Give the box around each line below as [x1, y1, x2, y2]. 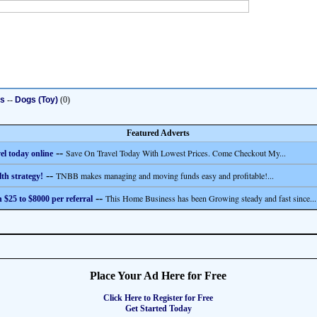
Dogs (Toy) [15, 95, 58, 105]
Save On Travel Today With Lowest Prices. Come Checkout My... [66, 147, 286, 158]
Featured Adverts [127, 128, 190, 138]
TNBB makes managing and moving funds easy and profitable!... [56, 170, 274, 181]
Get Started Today [125, 304, 192, 313]
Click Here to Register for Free [103, 293, 213, 303]
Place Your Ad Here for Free [90, 270, 226, 282]
